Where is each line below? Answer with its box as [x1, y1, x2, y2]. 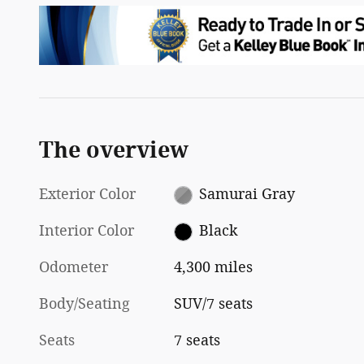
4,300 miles [174, 258, 253, 277]
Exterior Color [39, 185, 136, 204]
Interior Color [39, 222, 134, 240]
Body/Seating [39, 295, 130, 314]
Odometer [39, 258, 108, 277]
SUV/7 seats [174, 295, 253, 314]
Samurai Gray [198, 185, 295, 204]
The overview [39, 137, 188, 164]
